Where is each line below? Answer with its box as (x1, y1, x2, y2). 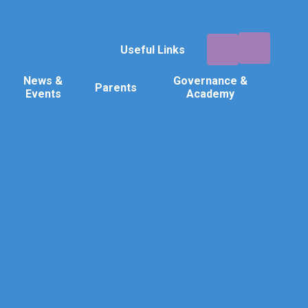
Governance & (173, 74, 248, 87)
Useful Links (120, 43, 185, 56)
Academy (186, 87, 235, 100)
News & (23, 74, 63, 87)
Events (25, 87, 61, 100)
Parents (95, 80, 137, 94)
